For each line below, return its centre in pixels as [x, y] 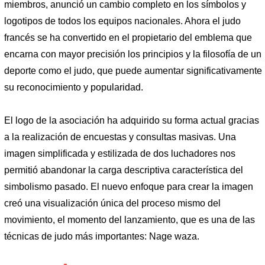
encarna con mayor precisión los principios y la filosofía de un [133, 54]
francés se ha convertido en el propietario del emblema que [128, 37]
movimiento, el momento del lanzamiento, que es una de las [130, 219]
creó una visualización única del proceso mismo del [112, 203]
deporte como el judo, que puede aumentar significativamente [133, 70]
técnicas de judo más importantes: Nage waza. [102, 236]
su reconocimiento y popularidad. [74, 87]
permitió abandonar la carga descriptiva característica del [124, 170]
